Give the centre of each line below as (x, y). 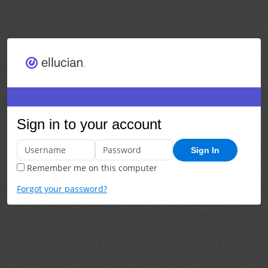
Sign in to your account (89, 124)
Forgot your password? (62, 188)
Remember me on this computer (91, 167)
